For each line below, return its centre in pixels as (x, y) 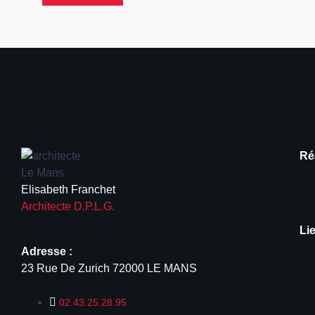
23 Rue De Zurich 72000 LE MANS (109, 268)
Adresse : (47, 251)
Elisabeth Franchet (68, 189)
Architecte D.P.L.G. (68, 206)
